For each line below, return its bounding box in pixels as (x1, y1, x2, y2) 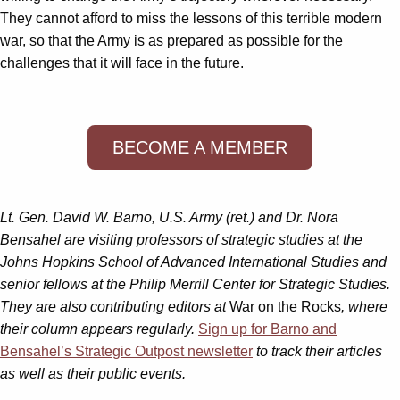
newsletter (187, 343, 253, 359)
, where (341, 298, 387, 314)
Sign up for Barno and (198, 321, 337, 337)
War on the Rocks (229, 298, 341, 314)
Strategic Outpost (75, 343, 187, 359)
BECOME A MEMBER (112, 137, 287, 157)
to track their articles (253, 343, 382, 359)
